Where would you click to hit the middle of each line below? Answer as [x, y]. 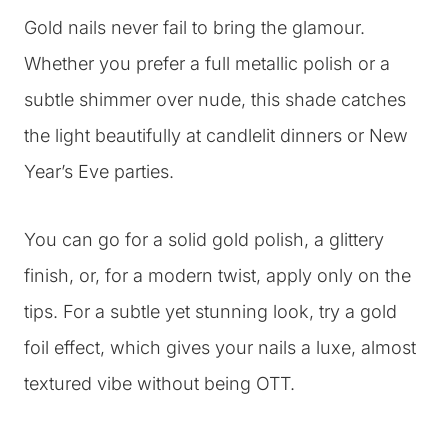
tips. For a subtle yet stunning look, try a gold [210, 311]
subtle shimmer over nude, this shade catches [215, 99]
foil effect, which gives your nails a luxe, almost [220, 347]
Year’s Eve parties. [99, 171]
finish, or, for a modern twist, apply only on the [217, 275]
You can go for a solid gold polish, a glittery [204, 239]
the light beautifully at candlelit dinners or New [216, 135]
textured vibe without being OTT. [159, 383]
